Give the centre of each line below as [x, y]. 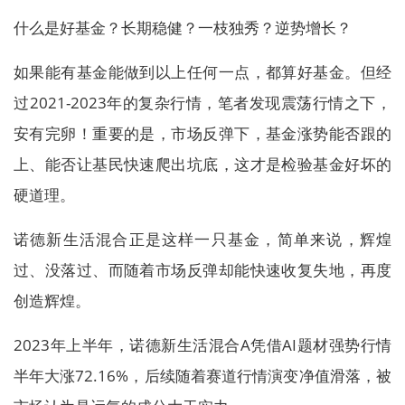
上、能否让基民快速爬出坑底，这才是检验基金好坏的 [202, 164]
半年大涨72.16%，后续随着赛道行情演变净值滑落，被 [202, 376]
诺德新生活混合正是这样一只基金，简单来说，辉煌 [202, 239]
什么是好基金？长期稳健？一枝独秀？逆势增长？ [183, 28]
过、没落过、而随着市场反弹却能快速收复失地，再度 [202, 270]
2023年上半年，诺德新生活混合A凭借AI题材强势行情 [202, 345]
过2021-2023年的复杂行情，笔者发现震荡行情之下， [202, 103]
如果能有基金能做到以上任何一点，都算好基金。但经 [202, 72]
